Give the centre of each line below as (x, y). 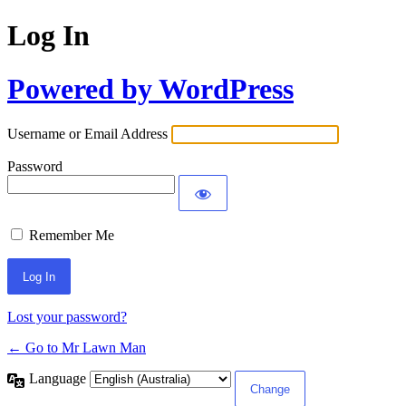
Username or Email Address (87, 134)
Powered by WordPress (150, 88)
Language (59, 379)
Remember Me (72, 236)
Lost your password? (67, 317)
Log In (48, 36)
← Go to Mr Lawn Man (77, 348)
